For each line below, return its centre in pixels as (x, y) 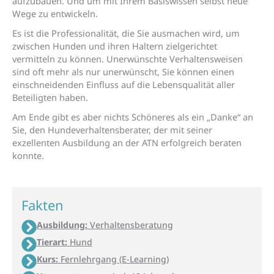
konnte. (28, 156)
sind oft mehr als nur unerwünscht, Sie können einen (123, 72)
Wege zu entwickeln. (55, 14)
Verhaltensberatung (130, 225)
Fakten (43, 205)
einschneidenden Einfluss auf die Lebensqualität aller (124, 85)
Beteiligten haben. (50, 98)
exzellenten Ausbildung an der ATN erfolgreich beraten (127, 143)
